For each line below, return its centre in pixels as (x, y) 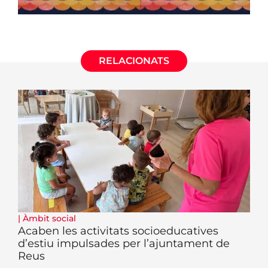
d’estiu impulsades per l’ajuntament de (124, 243)
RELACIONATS (134, 60)
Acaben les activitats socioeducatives (118, 231)
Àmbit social (49, 218)
